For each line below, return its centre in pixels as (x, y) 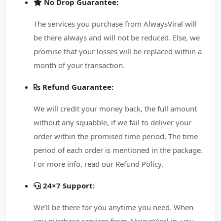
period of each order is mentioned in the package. (118, 150)
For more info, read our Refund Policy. (98, 164)
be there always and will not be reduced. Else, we (117, 37)
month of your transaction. (79, 65)
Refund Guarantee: (78, 87)
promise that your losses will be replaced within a (118, 51)
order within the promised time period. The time (116, 136)
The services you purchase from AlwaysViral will (115, 24)
